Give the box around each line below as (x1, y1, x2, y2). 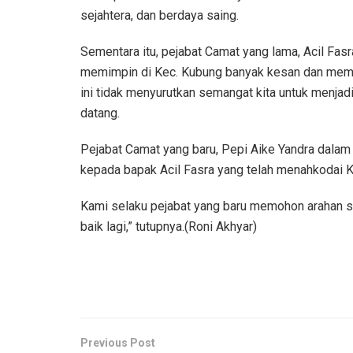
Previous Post (80, 336, 155, 349)
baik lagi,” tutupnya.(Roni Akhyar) (80, 218, 257, 234)
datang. (80, 105, 120, 121)
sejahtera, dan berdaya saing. (80, 7, 239, 23)
